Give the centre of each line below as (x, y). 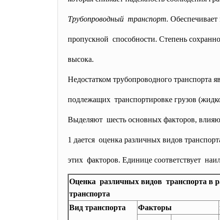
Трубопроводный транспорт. (118, 19)
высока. (81, 59)
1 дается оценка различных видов (126, 140)
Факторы (155, 207)
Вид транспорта (97, 207)
